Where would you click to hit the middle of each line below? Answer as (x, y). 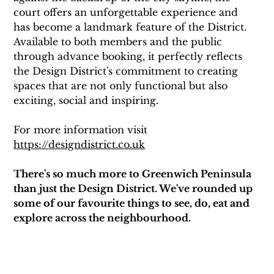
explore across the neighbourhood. (102, 218)
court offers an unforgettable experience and (128, 13)
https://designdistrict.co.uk (80, 145)
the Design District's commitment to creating (128, 71)
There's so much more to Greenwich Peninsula (134, 174)
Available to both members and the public (120, 42)
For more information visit (82, 130)
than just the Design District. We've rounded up (135, 189)
